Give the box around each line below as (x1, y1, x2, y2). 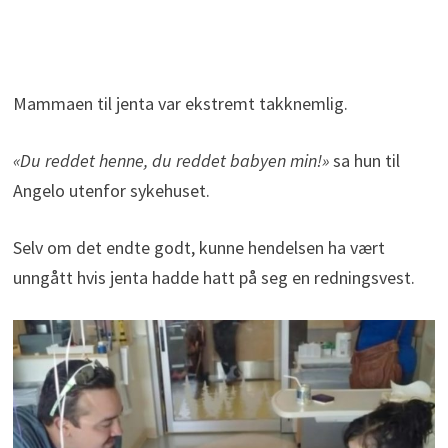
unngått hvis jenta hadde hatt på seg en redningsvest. (12, 266, 415, 290)
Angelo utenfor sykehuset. (12, 179, 210, 203)
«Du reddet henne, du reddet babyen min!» (12, 149, 329, 173)
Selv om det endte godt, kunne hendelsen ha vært (12, 236, 385, 260)
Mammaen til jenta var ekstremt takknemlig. (12, 92, 348, 116)
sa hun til (328, 149, 400, 173)
